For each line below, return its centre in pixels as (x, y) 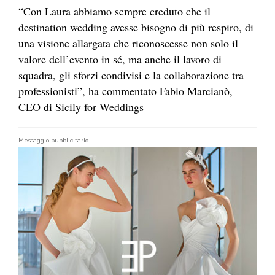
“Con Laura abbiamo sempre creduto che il (114, 11)
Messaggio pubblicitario (53, 141)
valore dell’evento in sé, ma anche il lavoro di (120, 59)
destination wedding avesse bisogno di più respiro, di (136, 27)
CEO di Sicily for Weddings (81, 107)
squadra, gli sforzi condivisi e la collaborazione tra (131, 75)
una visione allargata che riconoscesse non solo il (128, 43)
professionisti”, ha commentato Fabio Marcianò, (126, 91)
